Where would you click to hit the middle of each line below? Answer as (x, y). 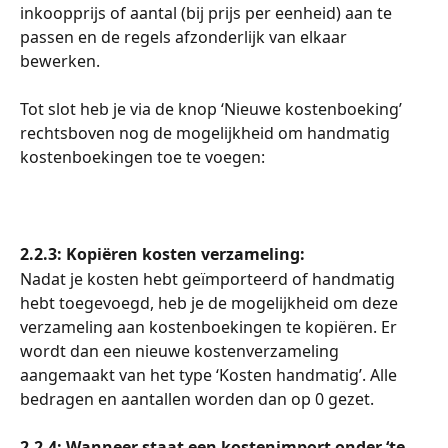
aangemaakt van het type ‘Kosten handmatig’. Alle (210, 374)
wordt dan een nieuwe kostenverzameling (181, 350)
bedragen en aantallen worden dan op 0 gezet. (197, 398)
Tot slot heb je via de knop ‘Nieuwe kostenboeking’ (213, 109)
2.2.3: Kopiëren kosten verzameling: (164, 254)
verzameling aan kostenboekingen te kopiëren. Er (210, 326)
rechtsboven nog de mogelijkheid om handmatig (207, 133)
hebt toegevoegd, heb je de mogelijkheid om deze (211, 302)
